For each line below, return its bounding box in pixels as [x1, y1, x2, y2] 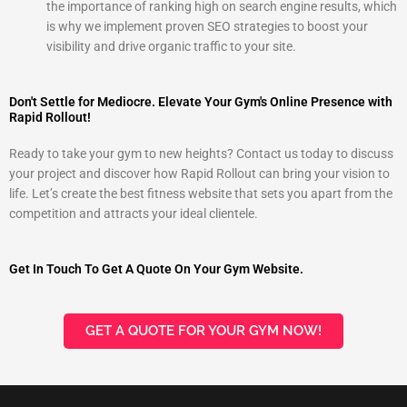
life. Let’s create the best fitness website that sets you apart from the [9, 185, 392, 201]
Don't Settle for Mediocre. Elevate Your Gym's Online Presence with [9, 94, 392, 109]
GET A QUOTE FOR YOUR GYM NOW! [85, 322, 322, 339]
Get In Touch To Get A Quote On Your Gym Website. [9, 261, 303, 276]
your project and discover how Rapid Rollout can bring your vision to [9, 165, 390, 181]
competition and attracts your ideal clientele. [9, 205, 258, 221]
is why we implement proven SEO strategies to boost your [46, 19, 369, 34]
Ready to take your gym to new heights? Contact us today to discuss [9, 145, 393, 161]
